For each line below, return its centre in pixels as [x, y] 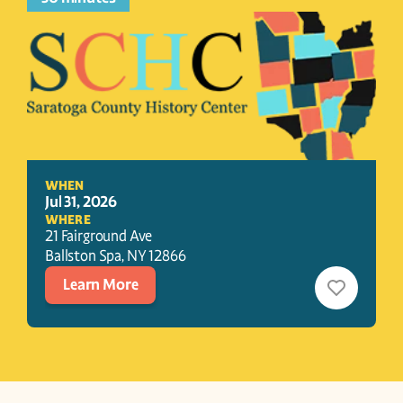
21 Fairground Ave [99, 236]
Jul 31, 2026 [81, 202]
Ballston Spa [84, 256]
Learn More [101, 285]
